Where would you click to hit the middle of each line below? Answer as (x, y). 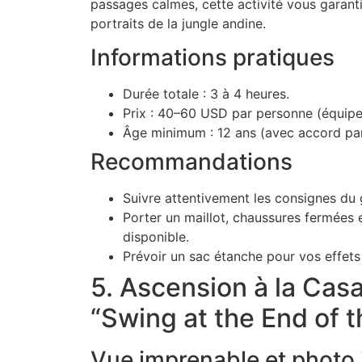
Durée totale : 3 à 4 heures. (206, 94)
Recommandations (192, 162)
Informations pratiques (213, 57)
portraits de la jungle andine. (178, 23)
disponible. (156, 237)
